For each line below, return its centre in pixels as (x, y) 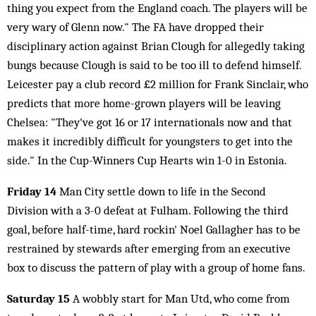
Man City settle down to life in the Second (163, 191)
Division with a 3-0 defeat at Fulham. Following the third (148, 210)
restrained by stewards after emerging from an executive (149, 248)
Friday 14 (33, 191)
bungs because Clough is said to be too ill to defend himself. (154, 65)
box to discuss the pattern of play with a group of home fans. (156, 267)
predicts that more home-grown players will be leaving (144, 103)
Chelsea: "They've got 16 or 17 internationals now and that (150, 122)
